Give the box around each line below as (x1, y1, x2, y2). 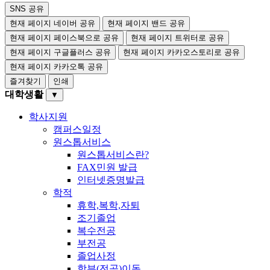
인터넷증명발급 (77, 174, 145, 185)
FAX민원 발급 (77, 162, 137, 172)
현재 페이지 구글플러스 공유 (10, 47, 111, 57)
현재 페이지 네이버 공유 (10, 18, 95, 28)
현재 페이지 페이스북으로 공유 (10, 33, 119, 42)
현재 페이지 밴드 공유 (107, 18, 185, 28)
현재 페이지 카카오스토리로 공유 (123, 47, 240, 57)
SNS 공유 (10, 4, 44, 13)
